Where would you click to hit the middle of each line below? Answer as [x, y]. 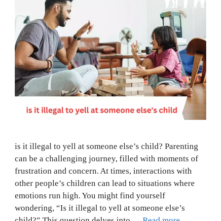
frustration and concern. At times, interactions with [103, 171]
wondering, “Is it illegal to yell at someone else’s [100, 208]
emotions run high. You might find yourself [90, 196]
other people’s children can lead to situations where [105, 184]
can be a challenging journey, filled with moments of [107, 159]
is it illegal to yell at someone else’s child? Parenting [107, 147]
